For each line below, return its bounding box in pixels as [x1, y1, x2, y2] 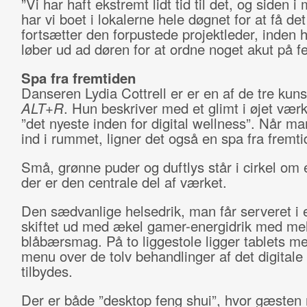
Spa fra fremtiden [21, 68, 136, 88]
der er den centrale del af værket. [21, 172, 227, 192]
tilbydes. [21, 261, 73, 281]
